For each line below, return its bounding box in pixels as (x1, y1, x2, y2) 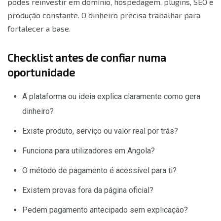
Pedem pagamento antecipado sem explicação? (22, 205, 188, 215)
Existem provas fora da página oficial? (22, 185, 153, 195)
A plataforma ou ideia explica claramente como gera (22, 91, 200, 101)
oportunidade (7, 65, 75, 78)
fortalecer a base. (7, 23, 71, 33)
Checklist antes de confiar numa (7, 50, 166, 64)
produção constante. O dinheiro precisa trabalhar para (7, 10, 200, 20)
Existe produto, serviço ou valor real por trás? (22, 126, 178, 136)
